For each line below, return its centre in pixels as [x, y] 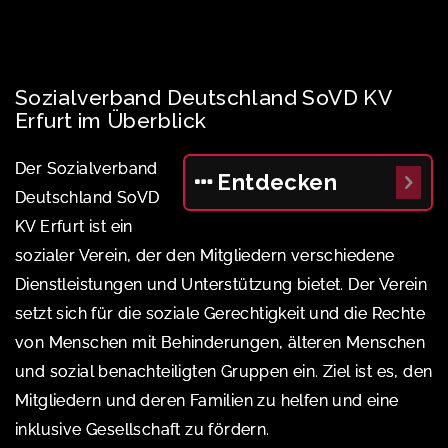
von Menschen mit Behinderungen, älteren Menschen [220, 342]
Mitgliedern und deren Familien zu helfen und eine [207, 400]
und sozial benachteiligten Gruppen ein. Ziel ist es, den [224, 371]
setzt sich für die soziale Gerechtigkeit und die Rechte [220, 313]
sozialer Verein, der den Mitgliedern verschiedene [205, 255]
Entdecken [277, 181]
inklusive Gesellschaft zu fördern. [142, 429]
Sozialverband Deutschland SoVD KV [203, 97]
